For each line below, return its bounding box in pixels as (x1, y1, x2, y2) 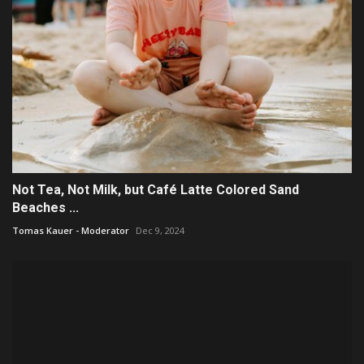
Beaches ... (12, 200, 79, 216)
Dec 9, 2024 (136, 224, 184, 237)
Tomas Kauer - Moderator (12, 224, 129, 237)
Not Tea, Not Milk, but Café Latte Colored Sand (12, 182, 299, 198)
